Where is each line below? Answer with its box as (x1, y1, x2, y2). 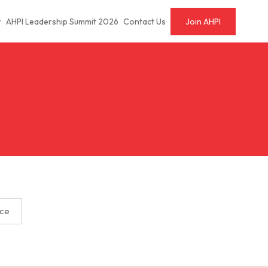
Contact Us (123, 16, 166, 27)
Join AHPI (185, 16, 221, 27)
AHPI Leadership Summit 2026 (6, 16, 118, 27)
